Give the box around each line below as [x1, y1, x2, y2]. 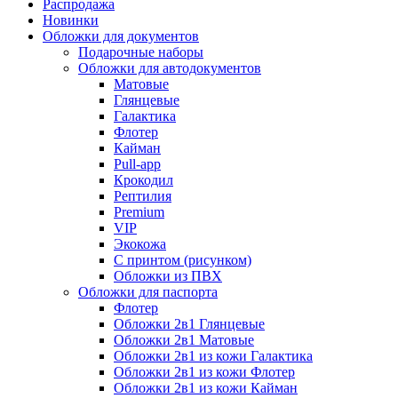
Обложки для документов [43, 28, 199, 44]
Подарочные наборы [78, 44, 203, 60]
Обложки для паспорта [78, 283, 218, 299]
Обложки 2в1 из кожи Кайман [114, 379, 298, 395]
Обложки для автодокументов [78, 60, 261, 76]
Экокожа [114, 235, 166, 251]
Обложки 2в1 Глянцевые [114, 315, 265, 331]
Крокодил [114, 171, 173, 187]
